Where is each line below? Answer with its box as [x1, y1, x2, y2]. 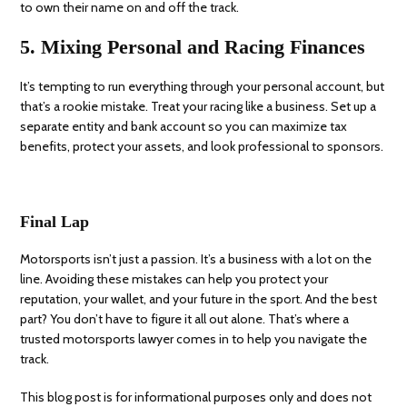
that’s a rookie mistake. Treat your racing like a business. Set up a [20, 98, 377, 115]
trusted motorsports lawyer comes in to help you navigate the [20, 331, 368, 348]
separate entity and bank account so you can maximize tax [20, 118, 348, 135]
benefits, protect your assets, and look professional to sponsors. [20, 138, 384, 155]
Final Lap [20, 213, 90, 232]
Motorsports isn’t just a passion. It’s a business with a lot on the [20, 251, 372, 268]
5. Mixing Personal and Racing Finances [20, 35, 366, 59]
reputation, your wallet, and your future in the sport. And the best [20, 291, 378, 308]
